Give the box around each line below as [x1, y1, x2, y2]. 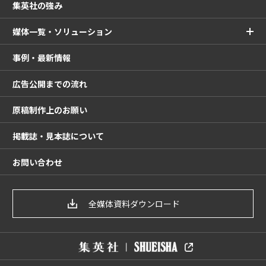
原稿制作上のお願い [12, 103, 87, 116]
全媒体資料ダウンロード [88, 198, 180, 210]
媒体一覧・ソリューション [12, 25, 112, 37]
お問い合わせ [12, 156, 62, 168]
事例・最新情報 [12, 51, 71, 64]
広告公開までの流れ [12, 77, 87, 90]
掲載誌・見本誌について [12, 129, 104, 142]
